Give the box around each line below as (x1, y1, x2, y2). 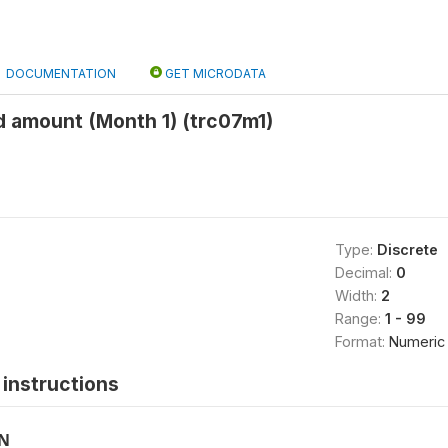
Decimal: (334, 264, 396, 281)
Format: (334, 333, 389, 350)
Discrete (376, 241, 438, 258)
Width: (334, 287, 381, 304)
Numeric (388, 333, 445, 350)
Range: (334, 310, 385, 327)
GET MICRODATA (162, 66, 266, 81)
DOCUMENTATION (6, 66, 116, 81)
